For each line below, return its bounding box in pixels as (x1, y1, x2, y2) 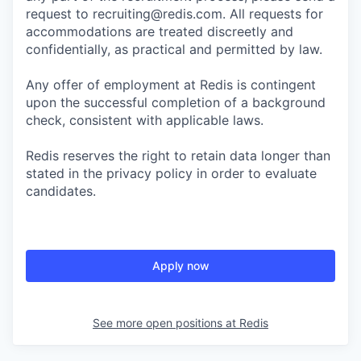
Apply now (151, 259, 210, 272)
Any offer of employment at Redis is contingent (26, 77, 316, 93)
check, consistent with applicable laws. (26, 112, 263, 128)
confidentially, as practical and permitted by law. (26, 41, 322, 57)
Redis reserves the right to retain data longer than (26, 147, 330, 164)
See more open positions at (93, 316, 239, 330)
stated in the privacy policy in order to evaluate (26, 165, 317, 181)
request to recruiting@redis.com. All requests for (26, 6, 323, 22)
